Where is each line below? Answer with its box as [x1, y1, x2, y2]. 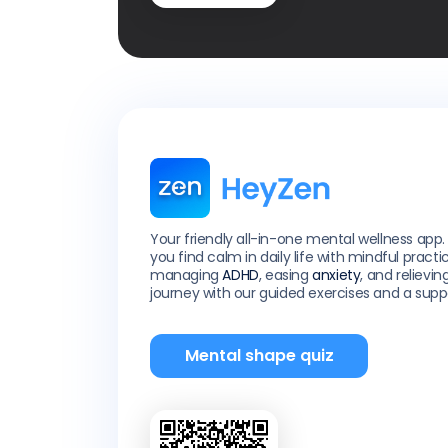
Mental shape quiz [184, 344, 334, 367]
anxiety [312, 265, 361, 285]
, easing [258, 265, 313, 285]
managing [150, 265, 223, 285]
